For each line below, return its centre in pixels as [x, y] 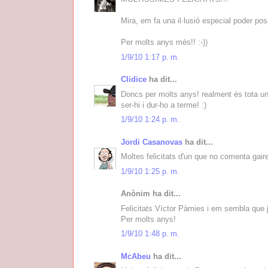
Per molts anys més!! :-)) [164, 42]
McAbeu [136, 256]
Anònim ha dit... [151, 194]
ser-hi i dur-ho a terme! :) [164, 105]
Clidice [134, 80]
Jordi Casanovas [152, 142]
